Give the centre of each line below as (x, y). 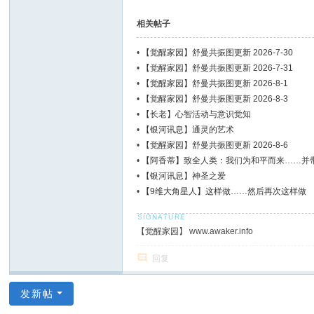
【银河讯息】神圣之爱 (184, 176)
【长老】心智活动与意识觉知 (197, 114)
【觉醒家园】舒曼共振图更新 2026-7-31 (218, 68)
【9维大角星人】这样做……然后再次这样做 (224, 191)
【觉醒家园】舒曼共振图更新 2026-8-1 (215, 83)
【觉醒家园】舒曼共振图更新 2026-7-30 (218, 53)
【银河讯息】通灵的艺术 (188, 130)
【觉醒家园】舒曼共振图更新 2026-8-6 (215, 145)
